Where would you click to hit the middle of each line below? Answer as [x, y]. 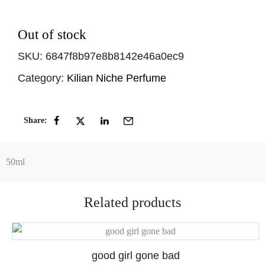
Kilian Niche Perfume [117, 78]
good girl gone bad [135, 255]
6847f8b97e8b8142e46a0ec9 [115, 56]
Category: [41, 78]
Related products [132, 202]
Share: [35, 120]
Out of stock [52, 35]
